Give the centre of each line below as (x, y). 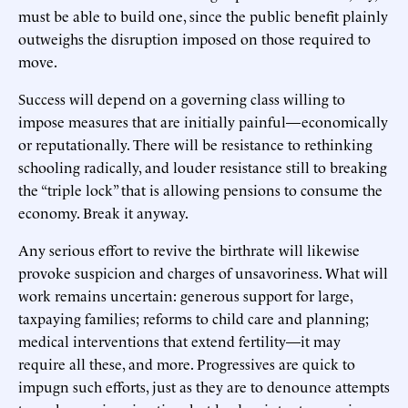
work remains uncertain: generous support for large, (185, 296)
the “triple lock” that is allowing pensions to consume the (200, 190)
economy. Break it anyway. (103, 213)
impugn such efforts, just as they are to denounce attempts (204, 387)
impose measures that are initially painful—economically (203, 122)
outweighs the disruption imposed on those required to (194, 39)
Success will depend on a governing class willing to (182, 99)
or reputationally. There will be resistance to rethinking (195, 144)
